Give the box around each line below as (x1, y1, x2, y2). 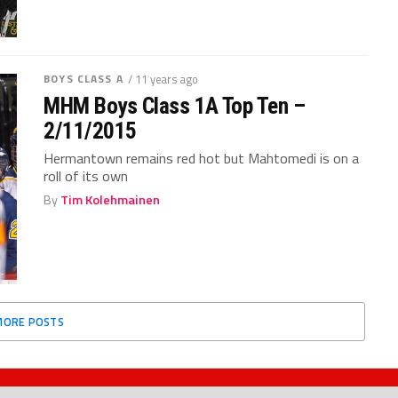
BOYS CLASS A (44, 69, 123, 87)
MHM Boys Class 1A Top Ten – (44, 92, 306, 119)
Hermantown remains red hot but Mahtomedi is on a (44, 147, 360, 169)
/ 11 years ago (127, 69, 198, 88)
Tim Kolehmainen (60, 189, 161, 210)
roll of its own (44, 164, 129, 187)
